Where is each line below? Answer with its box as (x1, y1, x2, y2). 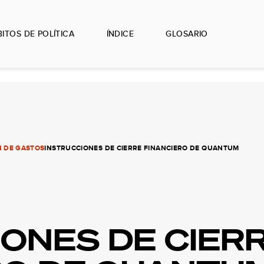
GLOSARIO (166, 28, 208, 39)
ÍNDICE (106, 28, 134, 39)
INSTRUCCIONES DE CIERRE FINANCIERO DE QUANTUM (44, 143, 239, 153)
